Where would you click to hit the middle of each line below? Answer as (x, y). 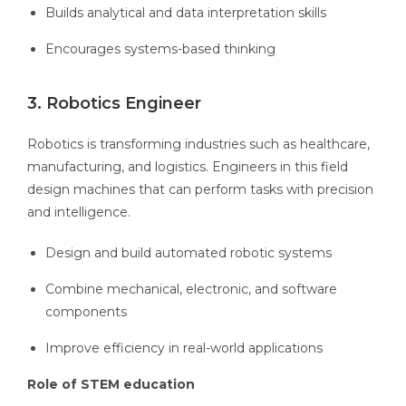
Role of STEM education (111, 385)
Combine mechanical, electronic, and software (191, 290)
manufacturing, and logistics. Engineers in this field (188, 167)
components (86, 312)
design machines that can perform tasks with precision (200, 190)
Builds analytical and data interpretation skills (186, 13)
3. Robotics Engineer (116, 104)
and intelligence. (79, 213)
